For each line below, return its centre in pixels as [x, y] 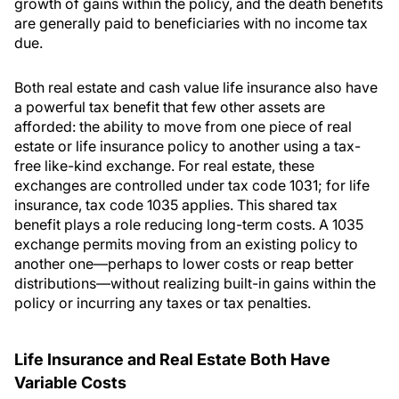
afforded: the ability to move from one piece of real [183, 127]
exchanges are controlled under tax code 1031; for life [192, 186]
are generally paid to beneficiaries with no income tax [191, 24]
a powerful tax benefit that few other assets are [170, 107]
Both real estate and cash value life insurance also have [196, 88]
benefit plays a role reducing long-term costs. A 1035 [189, 225]
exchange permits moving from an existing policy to [186, 244]
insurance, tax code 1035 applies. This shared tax [176, 205]
